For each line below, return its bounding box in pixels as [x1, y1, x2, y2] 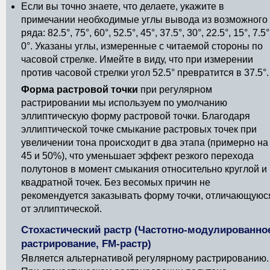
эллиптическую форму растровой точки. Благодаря [21, 111, 250, 121]
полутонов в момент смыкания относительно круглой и [21, 164, 267, 174]
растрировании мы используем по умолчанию [21, 98, 227, 108]
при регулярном [138, 84, 212, 95]
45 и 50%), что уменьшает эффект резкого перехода [21, 151, 254, 161]
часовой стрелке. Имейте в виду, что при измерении [21, 54, 253, 64]
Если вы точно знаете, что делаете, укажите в [21, 1, 224, 11]
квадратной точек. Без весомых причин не [21, 177, 210, 187]
